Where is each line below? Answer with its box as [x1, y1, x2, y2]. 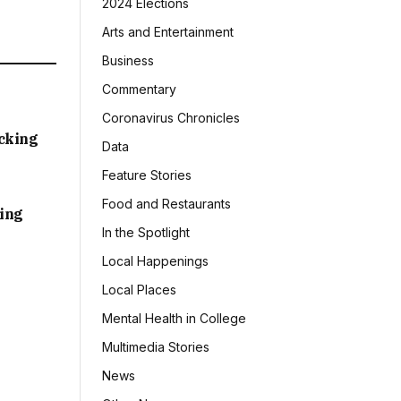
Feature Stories [102, 167, 192, 183]
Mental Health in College [102, 311, 246, 327]
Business [102, 53, 154, 69]
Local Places [102, 282, 176, 298]
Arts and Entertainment [102, 24, 234, 40]
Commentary [102, 81, 176, 98]
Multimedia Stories [102, 339, 209, 355]
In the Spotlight [102, 225, 190, 241]
